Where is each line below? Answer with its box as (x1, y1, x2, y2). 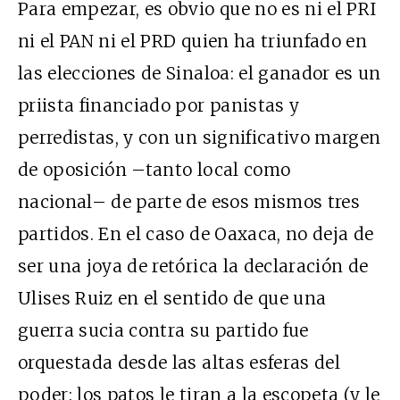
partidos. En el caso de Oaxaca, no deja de (18, 222, 374, 245)
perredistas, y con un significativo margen (18, 126, 381, 148)
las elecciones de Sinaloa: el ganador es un (18, 62, 381, 84)
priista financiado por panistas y (18, 94, 300, 116)
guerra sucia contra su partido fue (18, 319, 309, 341)
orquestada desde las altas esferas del (18, 351, 340, 373)
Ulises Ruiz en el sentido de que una (18, 287, 327, 309)
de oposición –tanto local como (18, 158, 291, 180)
